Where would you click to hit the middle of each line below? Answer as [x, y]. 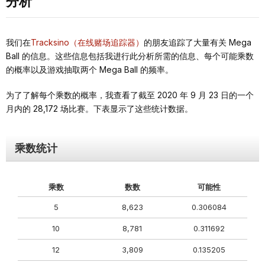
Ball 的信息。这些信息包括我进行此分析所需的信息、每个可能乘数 [130, 56]
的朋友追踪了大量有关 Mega [198, 42]
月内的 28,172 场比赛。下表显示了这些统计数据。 [99, 108]
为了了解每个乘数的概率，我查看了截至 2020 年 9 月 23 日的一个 [130, 95]
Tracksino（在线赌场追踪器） [87, 42]
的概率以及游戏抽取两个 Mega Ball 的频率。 [90, 69]
